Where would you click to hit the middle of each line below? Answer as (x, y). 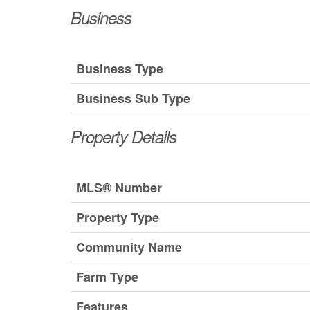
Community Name (129, 247)
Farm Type (107, 277)
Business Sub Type (133, 99)
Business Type (120, 69)
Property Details (124, 137)
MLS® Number (119, 188)
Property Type (118, 218)
